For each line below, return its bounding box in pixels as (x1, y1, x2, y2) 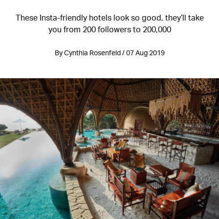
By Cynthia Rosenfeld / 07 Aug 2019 (54, 48, 165, 57)
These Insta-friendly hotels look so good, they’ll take (15, 12, 204, 22)
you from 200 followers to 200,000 (48, 24, 171, 34)
